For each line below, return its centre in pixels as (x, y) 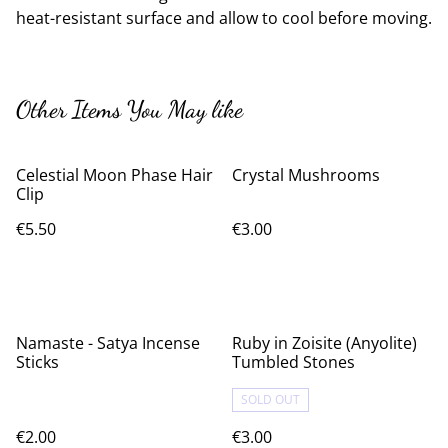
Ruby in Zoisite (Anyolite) (324, 343)
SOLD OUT (270, 399)
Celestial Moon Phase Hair (114, 175)
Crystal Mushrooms (306, 175)
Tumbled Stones (293, 362)
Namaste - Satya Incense (108, 343)
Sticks (37, 362)
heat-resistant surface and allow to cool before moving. (224, 18)
